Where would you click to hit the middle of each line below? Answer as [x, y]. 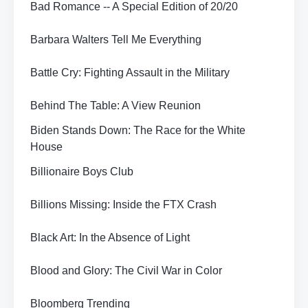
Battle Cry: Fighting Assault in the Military [130, 73]
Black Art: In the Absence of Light [110, 238]
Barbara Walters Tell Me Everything [116, 40]
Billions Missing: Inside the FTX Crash [123, 205]
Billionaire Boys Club [82, 172]
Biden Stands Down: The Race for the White [138, 130]
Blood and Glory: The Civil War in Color [126, 271]
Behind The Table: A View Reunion [115, 106]
